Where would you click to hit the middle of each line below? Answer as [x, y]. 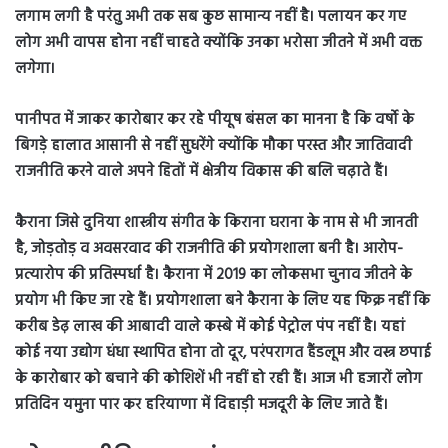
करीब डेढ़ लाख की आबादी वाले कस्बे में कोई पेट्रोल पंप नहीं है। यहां [210, 327]
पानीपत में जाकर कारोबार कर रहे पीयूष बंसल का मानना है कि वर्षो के [214, 120]
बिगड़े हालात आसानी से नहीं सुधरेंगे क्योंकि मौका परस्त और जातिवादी [213, 146]
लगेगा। [35, 69]
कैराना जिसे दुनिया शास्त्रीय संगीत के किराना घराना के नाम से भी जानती [216, 223]
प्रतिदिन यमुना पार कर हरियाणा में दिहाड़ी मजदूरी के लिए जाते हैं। [201, 405]
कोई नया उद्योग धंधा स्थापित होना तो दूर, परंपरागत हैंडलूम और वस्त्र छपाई [223, 353]
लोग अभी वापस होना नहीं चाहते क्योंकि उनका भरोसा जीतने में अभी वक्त [218, 43]
